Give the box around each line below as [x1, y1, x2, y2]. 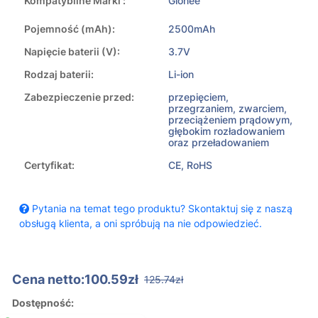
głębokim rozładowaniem [168, 125, 285, 138]
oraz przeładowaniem [168, 136, 269, 149]
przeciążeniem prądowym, [168, 114, 292, 126]
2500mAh [168, 23, 215, 35]
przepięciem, [168, 91, 229, 104]
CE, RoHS [168, 159, 212, 172]
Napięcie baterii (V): [24, 45, 120, 58]
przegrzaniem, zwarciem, [168, 102, 287, 115]
